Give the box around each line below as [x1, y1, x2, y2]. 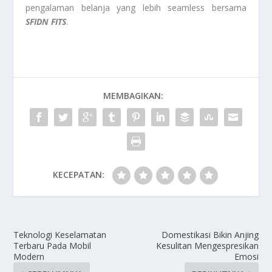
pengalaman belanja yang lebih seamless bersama [25, 1, 246, 13]
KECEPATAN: [52, 168, 104, 180]
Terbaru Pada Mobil [13, 239, 92, 251]
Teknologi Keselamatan [13, 228, 107, 240]
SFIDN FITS [25, 15, 67, 27]
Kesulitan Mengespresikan [155, 239, 259, 251]
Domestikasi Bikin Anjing [161, 228, 259, 240]
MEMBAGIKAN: [103, 89, 163, 101]
